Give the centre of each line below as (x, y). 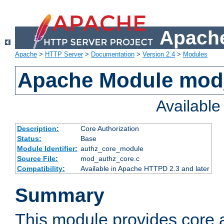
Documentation (113, 54)
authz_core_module (112, 149)
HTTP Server (64, 54)
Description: (38, 129)
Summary (60, 195)
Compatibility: (41, 169)
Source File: (37, 159)
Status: (29, 139)
